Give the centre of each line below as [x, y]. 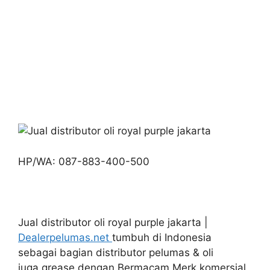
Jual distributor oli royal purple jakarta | [113, 222]
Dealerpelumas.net [65, 237]
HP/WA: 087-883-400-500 [84, 161]
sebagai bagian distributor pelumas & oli [116, 252]
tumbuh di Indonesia [162, 237]
